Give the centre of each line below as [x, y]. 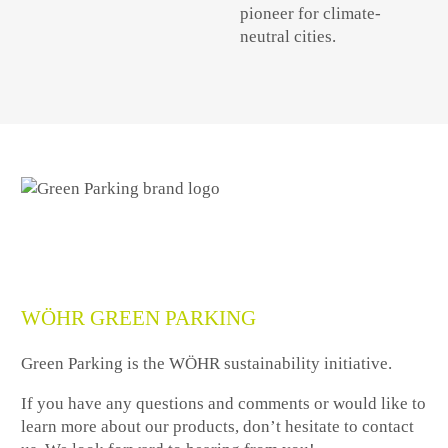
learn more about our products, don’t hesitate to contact [218, 427]
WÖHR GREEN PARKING [139, 318]
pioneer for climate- [310, 13]
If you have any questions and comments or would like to [224, 404]
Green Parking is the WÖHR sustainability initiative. [207, 364]
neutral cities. [287, 36]
